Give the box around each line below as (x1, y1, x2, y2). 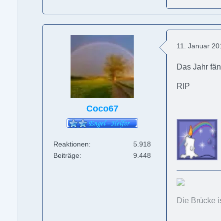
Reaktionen (53, 140, 89, 148)
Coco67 (86, 104, 118, 113)
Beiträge (53, 151, 80, 160)
